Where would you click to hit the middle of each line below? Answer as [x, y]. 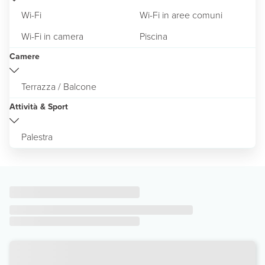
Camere [25, 56]
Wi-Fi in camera [52, 36]
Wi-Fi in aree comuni [181, 15]
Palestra [37, 137]
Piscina [153, 36]
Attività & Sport [39, 106]
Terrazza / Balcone [59, 86]
